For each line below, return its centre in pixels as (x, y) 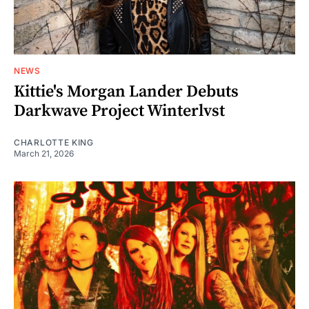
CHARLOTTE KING (54, 142)
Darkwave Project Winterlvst (119, 111)
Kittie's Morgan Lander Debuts (126, 91)
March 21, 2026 (44, 153)
